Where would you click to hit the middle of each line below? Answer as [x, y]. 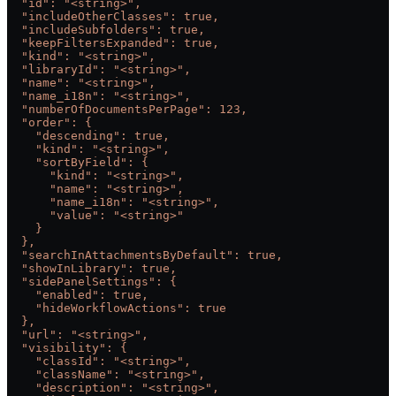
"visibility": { [67, 348]
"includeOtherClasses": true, [113, 17]
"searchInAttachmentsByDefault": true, [145, 255]
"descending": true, [88, 136]
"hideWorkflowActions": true [117, 308]
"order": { [49, 123]
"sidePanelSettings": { [92, 282]
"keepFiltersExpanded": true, [113, 43]
